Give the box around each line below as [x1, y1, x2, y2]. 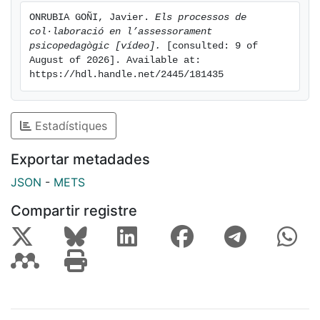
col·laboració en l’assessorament [29, 26, 212, 37]
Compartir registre [11, 201, 137, 219]
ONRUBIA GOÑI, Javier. [29, 11, 155, 23]
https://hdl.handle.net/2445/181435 [29, 69, 224, 80]
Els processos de [155, 11, 246, 23]
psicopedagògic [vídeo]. [29, 40, 161, 51]
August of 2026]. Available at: [29, 54, 201, 66]
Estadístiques [31, 118, 107, 133]
